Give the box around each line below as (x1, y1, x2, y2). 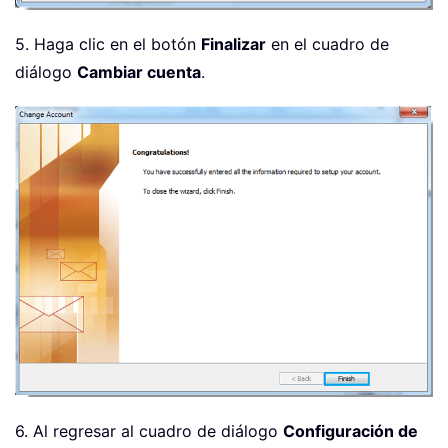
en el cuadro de (266, 34, 389, 55)
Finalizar (201, 34, 266, 55)
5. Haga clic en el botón (15, 34, 201, 55)
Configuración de (283, 421, 418, 442)
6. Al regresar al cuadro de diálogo (15, 421, 283, 442)
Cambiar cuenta (77, 62, 201, 83)
